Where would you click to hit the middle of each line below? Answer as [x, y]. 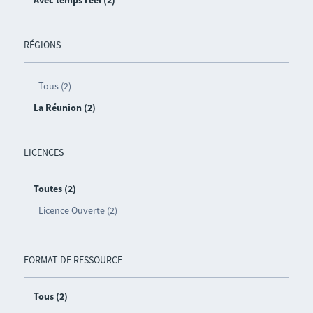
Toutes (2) [54, 188]
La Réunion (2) [64, 107]
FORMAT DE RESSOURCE [73, 260]
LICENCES [43, 152]
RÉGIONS [42, 44]
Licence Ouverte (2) [78, 210]
